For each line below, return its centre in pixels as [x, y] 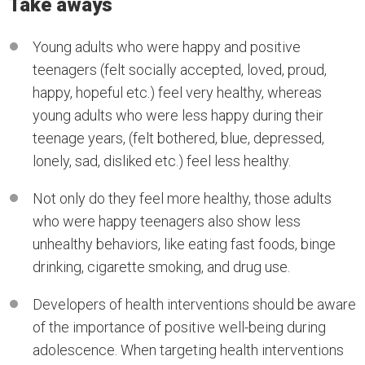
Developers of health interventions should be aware [194, 304]
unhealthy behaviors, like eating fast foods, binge [184, 244]
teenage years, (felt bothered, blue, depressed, [178, 138]
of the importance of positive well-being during [179, 327]
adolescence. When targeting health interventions [188, 350]
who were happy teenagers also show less [167, 221]
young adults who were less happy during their [178, 115]
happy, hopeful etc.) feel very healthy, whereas [177, 92]
